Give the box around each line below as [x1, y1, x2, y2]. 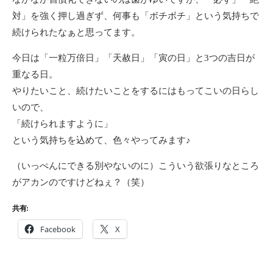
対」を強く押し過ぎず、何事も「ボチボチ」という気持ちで [12, 10, 259, 21]
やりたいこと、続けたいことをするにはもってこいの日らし [12, 85, 259, 96]
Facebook [40, 223, 76, 235]
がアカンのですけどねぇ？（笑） [12, 177, 149, 187]
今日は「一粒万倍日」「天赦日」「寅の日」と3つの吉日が [12, 52, 255, 63]
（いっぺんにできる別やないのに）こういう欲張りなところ [12, 160, 259, 171]
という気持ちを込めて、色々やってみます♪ [12, 135, 191, 145]
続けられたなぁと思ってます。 [12, 27, 140, 37]
